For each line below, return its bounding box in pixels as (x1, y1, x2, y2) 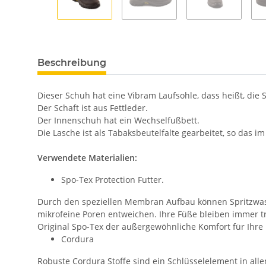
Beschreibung (37, 57, 106, 68)
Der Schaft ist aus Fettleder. (37, 102, 148, 113)
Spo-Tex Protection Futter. (61, 174, 164, 185)
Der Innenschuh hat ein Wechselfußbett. (37, 115, 199, 126)
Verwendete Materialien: (37, 152, 137, 163)
